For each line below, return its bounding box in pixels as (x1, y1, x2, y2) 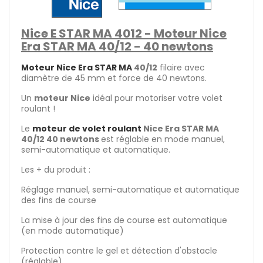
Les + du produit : (21, 164, 90, 176)
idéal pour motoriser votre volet (90, 92, 222, 104)
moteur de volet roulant (32, 123, 141, 135)
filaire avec (157, 62, 205, 74)
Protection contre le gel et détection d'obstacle (21, 245, 217, 257)
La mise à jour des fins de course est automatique (21, 214, 227, 227)
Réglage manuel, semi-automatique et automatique (21, 184, 240, 196)
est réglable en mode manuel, (101, 133, 225, 146)
